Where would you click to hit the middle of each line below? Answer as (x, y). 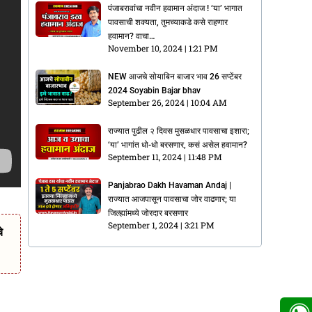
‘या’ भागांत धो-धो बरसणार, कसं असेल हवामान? (178, 145)
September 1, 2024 (145, 225)
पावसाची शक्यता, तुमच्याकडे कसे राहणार (168, 22)
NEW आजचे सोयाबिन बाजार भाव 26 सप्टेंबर (175, 76)
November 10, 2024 (147, 48)
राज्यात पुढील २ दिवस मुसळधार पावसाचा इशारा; (179, 131)
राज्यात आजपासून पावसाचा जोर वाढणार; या (172, 199)
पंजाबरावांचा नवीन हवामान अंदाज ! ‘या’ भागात (175, 8)
